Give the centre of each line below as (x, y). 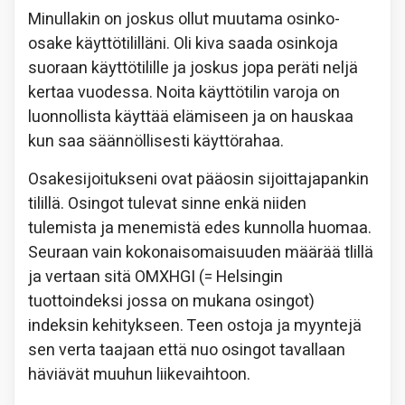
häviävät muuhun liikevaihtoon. (139, 374)
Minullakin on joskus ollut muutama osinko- (184, 19)
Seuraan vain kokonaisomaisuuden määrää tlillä (201, 252)
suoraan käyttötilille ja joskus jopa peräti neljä (193, 68)
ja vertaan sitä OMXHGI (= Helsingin (155, 277)
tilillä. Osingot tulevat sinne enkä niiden (167, 203)
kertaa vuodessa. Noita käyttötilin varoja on (184, 92)
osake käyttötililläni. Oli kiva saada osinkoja (183, 43)
